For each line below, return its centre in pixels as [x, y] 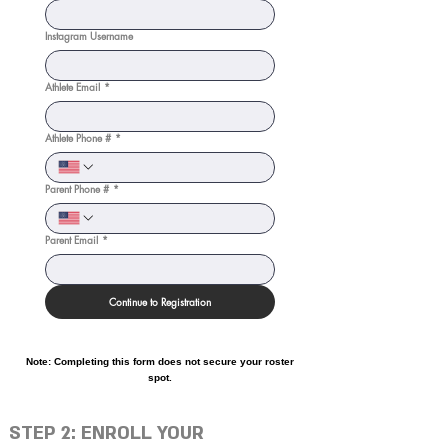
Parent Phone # [77, 188]
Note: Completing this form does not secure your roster [160, 361]
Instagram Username [89, 35]
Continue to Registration [159, 301]
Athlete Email [72, 86]
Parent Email [86, 239]
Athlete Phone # [78, 137]
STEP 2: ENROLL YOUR [106, 433]
